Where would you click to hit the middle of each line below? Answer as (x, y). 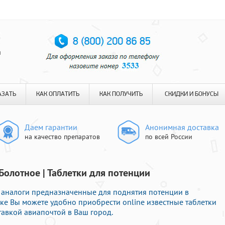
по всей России (169, 137)
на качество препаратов (62, 137)
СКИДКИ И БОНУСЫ (192, 94)
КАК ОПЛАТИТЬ (58, 94)
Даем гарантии (51, 127)
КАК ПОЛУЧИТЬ (121, 94)
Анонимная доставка (182, 127)
